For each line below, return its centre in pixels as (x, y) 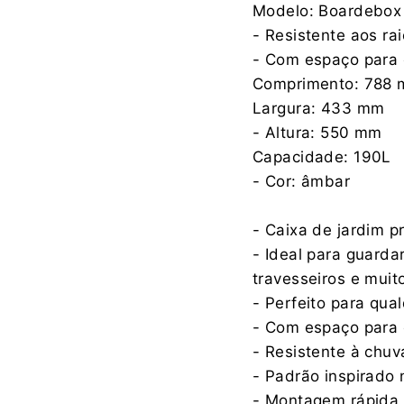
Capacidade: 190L (322, 156)
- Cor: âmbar (302, 181)
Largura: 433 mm (319, 108)
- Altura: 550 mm (317, 132)
